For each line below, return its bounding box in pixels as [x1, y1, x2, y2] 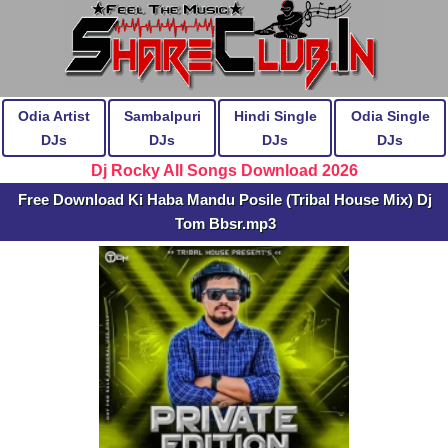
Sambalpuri [123, 108, 201, 124]
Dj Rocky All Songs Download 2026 [90, 162, 358, 179]
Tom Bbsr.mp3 [174, 215, 276, 232]
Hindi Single [233, 108, 317, 124]
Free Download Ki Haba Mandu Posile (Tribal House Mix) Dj [18, 191, 432, 208]
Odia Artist [18, 108, 90, 124]
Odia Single [350, 108, 430, 124]
